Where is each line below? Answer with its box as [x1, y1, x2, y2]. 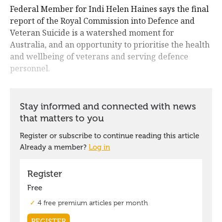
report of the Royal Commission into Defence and [10, 15, 195, 27]
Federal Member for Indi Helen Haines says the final [10, 3, 209, 15]
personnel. [10, 63, 50, 74]
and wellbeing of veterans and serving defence [10, 51, 188, 62]
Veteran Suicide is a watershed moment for [10, 27, 174, 39]
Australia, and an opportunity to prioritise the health [10, 39, 210, 51]
